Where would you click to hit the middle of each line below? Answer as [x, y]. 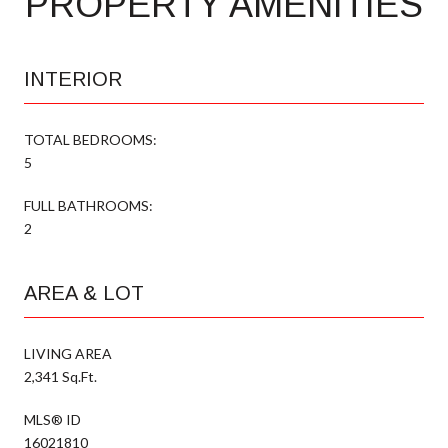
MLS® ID [52, 419]
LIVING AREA [68, 353]
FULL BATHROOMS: [88, 205]
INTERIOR [73, 78]
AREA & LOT [84, 292]
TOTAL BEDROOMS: [90, 139]
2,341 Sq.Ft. [60, 376]
